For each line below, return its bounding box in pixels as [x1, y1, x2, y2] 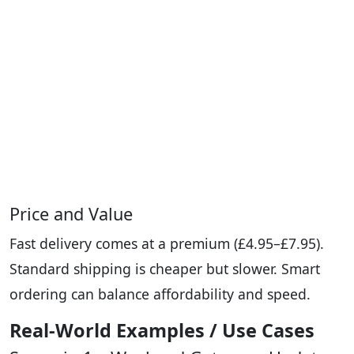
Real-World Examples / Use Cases [9, 318, 314, 344]
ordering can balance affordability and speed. [9, 284, 311, 304]
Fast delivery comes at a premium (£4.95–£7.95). [9, 234, 324, 254]
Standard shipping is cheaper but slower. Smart [9, 259, 320, 279]
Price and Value [9, 202, 133, 226]
